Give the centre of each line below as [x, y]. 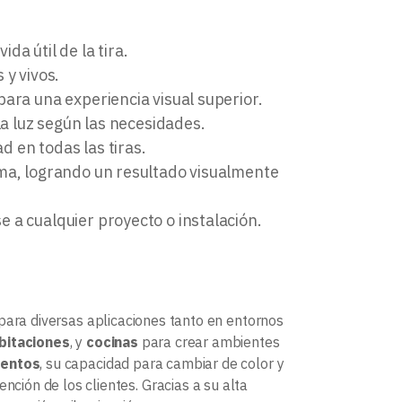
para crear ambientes [209, 341]
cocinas [112, 341]
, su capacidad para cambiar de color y [162, 363]
